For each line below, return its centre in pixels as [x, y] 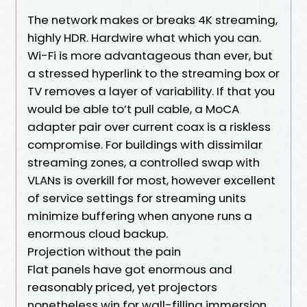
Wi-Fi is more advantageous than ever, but [150, 55]
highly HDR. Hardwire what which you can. [144, 37]
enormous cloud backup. [98, 233]
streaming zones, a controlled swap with [144, 162]
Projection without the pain [104, 251]
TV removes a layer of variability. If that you [151, 91]
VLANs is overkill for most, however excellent [151, 180]
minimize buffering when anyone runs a [140, 216]
